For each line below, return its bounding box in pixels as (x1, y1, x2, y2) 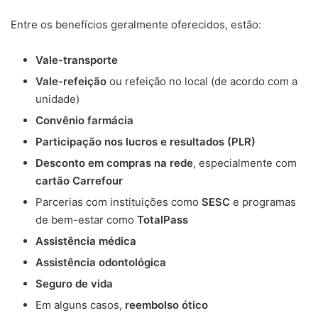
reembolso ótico (125, 298, 208, 312)
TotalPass (137, 213, 188, 227)
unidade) (35, 92, 79, 106)
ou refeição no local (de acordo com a (106, 75, 297, 89)
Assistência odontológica (35, 256, 166, 270)
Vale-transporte (35, 53, 118, 67)
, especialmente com (193, 156, 297, 170)
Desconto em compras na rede (35, 156, 193, 170)
